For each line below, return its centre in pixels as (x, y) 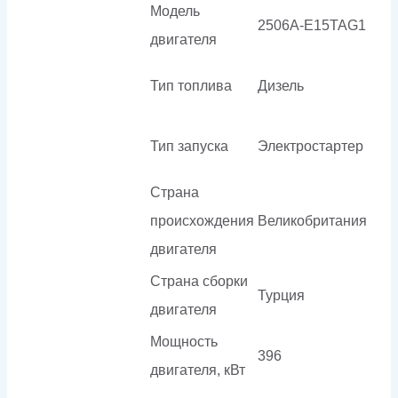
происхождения (202, 220)
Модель (175, 11)
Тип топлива (191, 85)
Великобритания (312, 220)
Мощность (184, 341)
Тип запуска (189, 146)
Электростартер (310, 146)
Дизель (281, 85)
